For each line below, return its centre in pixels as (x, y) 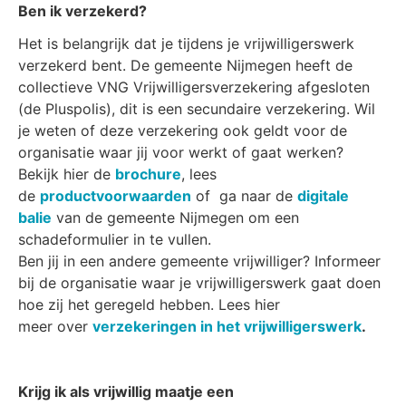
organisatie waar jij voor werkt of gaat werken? (181, 152)
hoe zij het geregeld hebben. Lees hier (149, 304)
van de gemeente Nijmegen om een (175, 217)
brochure (148, 174)
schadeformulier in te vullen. (115, 239)
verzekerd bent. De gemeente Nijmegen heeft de (185, 65)
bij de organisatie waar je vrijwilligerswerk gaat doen (199, 283)
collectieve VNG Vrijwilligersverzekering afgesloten (194, 87)
